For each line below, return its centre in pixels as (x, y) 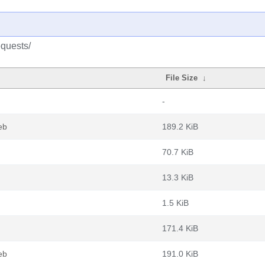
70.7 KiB (178, 152)
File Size (182, 78)
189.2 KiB (180, 127)
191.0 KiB (180, 254)
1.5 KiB (175, 203)
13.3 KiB (178, 177)
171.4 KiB (180, 228)
